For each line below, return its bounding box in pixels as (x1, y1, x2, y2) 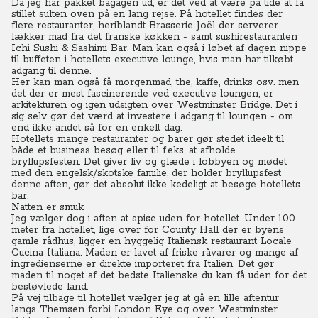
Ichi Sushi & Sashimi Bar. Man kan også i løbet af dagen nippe (11, 42, 307, 55)
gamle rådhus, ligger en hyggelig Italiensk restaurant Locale (11, 235, 292, 248)
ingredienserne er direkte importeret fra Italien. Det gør (11, 258, 274, 270)
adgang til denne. (11, 65, 91, 77)
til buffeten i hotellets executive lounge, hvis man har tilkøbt (11, 53, 293, 66)
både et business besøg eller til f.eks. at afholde (11, 144, 236, 157)
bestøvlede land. (11, 280, 88, 293)
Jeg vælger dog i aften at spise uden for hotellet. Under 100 (11, 212, 295, 225)
